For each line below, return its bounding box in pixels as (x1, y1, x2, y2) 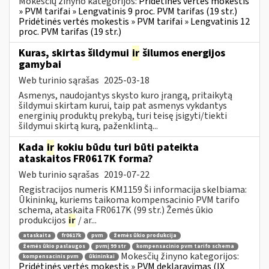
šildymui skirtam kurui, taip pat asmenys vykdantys (19, 98, 227, 112)
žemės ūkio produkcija (113, 232, 177, 240)
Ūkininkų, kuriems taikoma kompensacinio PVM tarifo (19, 193, 240, 207)
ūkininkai (89, 253, 115, 261)
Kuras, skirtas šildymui (19, 45, 131, 61)
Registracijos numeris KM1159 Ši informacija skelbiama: (19, 183, 247, 196)
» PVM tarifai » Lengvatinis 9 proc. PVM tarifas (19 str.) (19, 4, 237, 18)
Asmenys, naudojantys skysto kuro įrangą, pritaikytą (19, 88, 232, 102)
